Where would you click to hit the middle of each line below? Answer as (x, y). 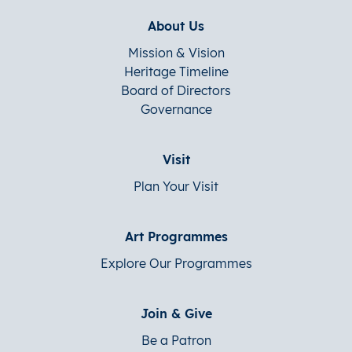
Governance (176, 109)
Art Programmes (176, 236)
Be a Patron (176, 340)
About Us (176, 26)
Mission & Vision (176, 53)
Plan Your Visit (176, 186)
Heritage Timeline (176, 71)
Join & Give (176, 313)
